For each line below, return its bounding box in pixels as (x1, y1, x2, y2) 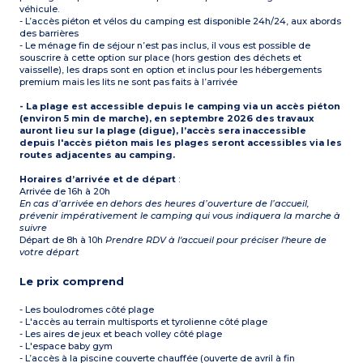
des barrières (19, 28, 79, 40)
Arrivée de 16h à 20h (19, 186, 111, 198)
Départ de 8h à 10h (19, 234, 106, 246)
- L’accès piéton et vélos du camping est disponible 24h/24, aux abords (19, 15, 342, 28)
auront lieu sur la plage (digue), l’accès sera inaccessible (19, 125, 307, 137)
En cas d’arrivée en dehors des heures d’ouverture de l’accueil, (19, 198, 310, 210)
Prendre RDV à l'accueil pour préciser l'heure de (105, 234, 327, 246)
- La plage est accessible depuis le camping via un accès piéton (19, 100, 341, 113)
